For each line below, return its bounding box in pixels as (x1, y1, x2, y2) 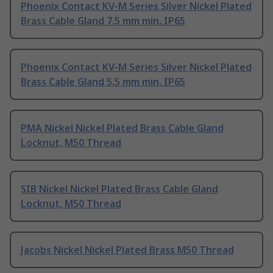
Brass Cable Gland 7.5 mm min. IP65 (21, 14, 185, 28)
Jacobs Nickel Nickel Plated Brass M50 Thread (21, 243, 234, 257)
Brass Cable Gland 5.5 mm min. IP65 (21, 75, 185, 89)
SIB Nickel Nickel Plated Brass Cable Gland (21, 182, 218, 196)
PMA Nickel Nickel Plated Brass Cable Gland (21, 121, 224, 135)
